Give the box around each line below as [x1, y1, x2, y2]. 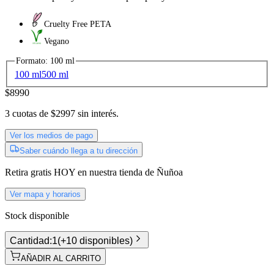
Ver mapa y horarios [10, 190, 81, 199]
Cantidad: [10, 235, 52, 246]
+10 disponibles [61, 235, 130, 246]
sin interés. [78, 108, 119, 119]
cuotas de [10, 108, 48, 119]
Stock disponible [5, 210, 69, 221]
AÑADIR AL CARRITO [21, 254, 101, 264]
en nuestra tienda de [78, 167, 157, 178]
